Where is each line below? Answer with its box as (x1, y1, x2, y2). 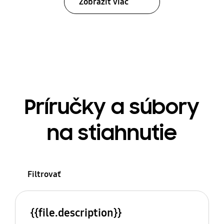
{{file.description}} (30, 205, 121, 219)
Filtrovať (27, 169, 61, 180)
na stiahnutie (47, 119, 177, 146)
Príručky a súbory (24, 93, 199, 120)
